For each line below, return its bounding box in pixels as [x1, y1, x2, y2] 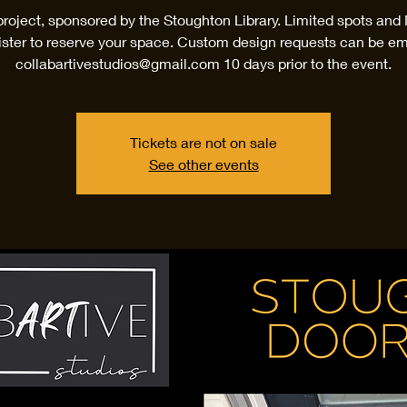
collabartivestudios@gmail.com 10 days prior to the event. [15, 55, 392, 72]
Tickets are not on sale [130, 134, 277, 151]
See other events [148, 155, 259, 173]
